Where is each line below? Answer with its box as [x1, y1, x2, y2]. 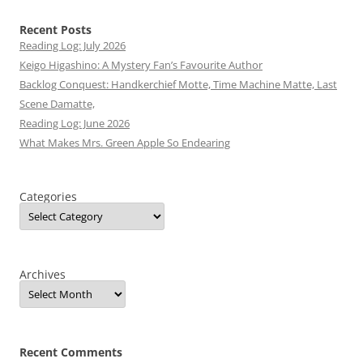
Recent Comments [19, 344, 122, 361]
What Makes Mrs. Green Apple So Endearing [19, 135, 230, 151]
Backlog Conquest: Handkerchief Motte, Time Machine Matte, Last [19, 77, 337, 92]
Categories [19, 189, 77, 205]
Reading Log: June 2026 [19, 116, 130, 131]
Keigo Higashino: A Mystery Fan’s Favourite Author [19, 58, 263, 73]
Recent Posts [19, 22, 92, 38]
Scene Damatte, [19, 96, 95, 112]
